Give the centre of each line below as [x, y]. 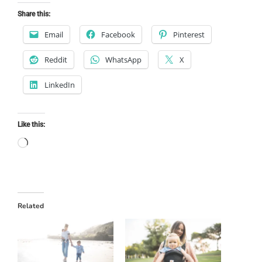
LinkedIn [60, 85]
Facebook [118, 34]
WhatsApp [123, 59]
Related [31, 206]
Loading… [54, 143]
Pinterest [189, 34]
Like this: [31, 124]
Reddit [56, 59]
